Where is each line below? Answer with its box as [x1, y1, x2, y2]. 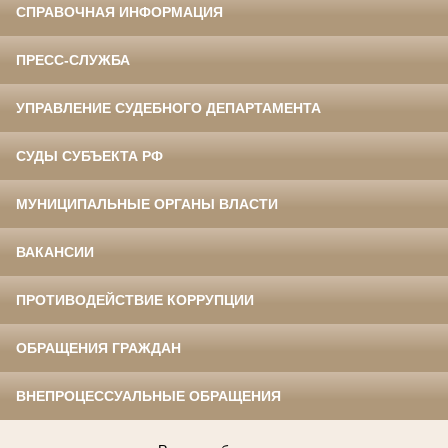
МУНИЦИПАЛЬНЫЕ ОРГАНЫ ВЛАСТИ [16, 196, 278, 213]
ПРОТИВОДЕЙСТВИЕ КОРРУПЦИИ [16, 292, 254, 309]
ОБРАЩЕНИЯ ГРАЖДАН [16, 340, 181, 357]
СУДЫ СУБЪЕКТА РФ [16, 148, 163, 165]
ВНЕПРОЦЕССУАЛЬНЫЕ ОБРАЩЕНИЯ [16, 388, 281, 405]
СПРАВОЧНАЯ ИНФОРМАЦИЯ [16, 4, 223, 21]
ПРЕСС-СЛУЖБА [16, 52, 130, 69]
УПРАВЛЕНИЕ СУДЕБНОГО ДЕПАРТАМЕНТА [16, 100, 321, 117]
